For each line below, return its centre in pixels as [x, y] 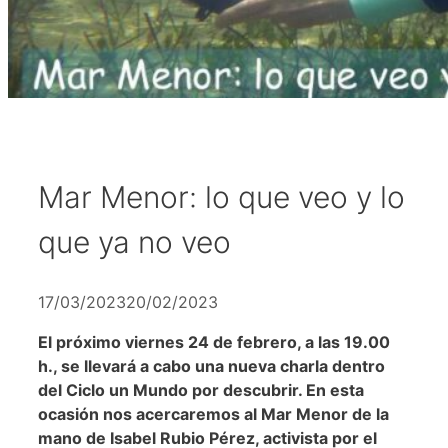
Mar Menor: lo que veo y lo [221, 196]
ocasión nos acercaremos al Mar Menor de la [213, 413]
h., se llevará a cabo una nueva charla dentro [211, 365]
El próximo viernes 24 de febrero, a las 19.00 [214, 341]
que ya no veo [134, 241]
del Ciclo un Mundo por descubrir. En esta [201, 389]
